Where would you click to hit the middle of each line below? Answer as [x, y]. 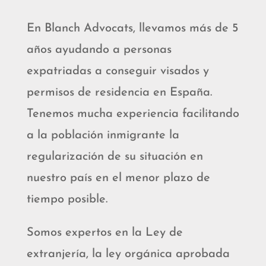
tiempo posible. [67, 199]
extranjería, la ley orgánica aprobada [128, 254]
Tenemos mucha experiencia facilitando [133, 114]
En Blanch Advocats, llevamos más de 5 [132, 28]
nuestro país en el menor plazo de [118, 178]
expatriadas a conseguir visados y [118, 71]
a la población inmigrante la [103, 135]
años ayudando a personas [99, 50]
